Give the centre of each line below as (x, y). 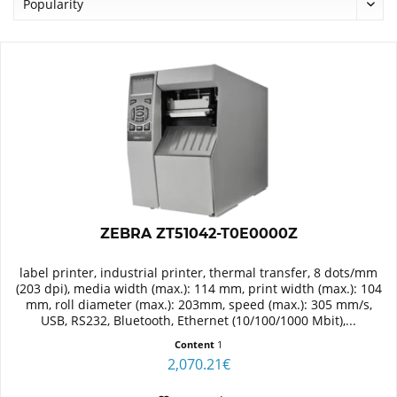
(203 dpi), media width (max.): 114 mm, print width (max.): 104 (198, 289)
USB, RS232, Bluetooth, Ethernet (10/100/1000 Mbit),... (199, 321)
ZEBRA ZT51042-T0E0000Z (198, 234)
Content (196, 345)
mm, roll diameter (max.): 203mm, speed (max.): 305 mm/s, (198, 305)
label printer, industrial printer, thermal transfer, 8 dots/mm (199, 273)
